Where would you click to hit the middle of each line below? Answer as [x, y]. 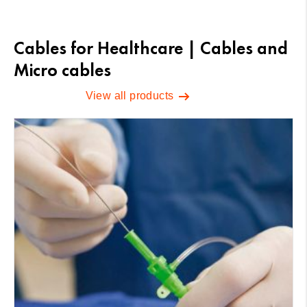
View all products [131, 95]
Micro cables [62, 70]
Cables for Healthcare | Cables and [151, 48]
